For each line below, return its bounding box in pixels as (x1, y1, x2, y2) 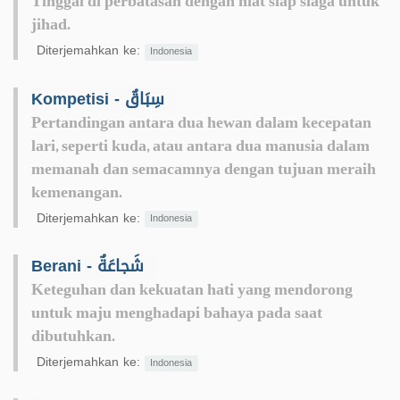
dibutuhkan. (31, 321, 115, 351)
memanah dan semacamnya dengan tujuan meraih (31, 154, 376, 184)
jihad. (31, 11, 71, 40)
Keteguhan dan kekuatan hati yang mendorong (31, 275, 353, 304)
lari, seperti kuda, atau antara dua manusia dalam (31, 131, 370, 161)
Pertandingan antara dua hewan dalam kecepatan (31, 108, 371, 137)
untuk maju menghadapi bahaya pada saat (31, 298, 322, 328)
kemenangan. (31, 178, 122, 207)
